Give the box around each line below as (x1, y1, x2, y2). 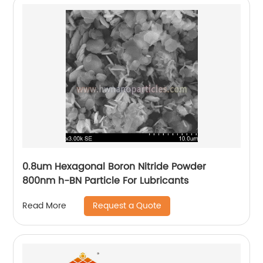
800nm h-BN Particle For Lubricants (22, 173, 189, 188)
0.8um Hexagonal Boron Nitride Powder (22, 159, 207, 174)
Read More (22, 199, 67, 213)
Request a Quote (93, 198, 162, 213)
